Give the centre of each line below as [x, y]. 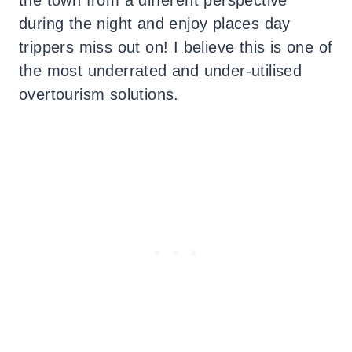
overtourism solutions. [99, 94]
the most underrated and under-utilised [161, 70]
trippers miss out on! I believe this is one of [176, 47]
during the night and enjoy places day [155, 23]
